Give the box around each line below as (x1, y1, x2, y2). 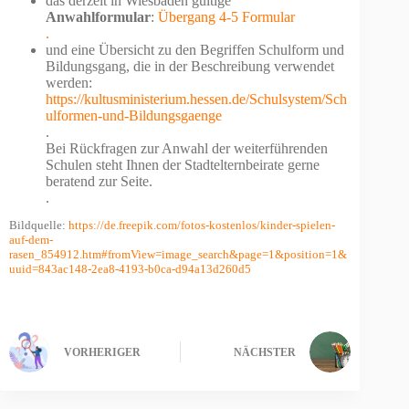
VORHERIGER (64, 346, 141, 360)
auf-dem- (9, 232, 53, 246)
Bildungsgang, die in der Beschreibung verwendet (46, 58, 334, 74)
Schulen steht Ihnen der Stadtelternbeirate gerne (46, 156, 320, 173)
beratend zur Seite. (46, 173, 152, 189)
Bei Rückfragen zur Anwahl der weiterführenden (46, 140, 328, 156)
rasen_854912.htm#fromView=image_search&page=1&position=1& (9, 246, 347, 261)
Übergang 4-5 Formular (158, 8, 295, 25)
